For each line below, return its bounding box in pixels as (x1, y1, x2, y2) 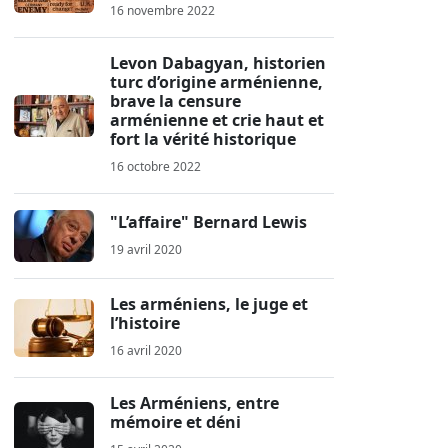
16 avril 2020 (110, 342, 182, 359)
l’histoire (110, 312, 180, 334)
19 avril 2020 (110, 240, 182, 258)
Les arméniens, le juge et (110, 293, 308, 315)
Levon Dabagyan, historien (110, 52, 326, 74)
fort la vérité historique (110, 128, 296, 150)
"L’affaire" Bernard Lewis (110, 210, 307, 233)
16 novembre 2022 (110, 2, 215, 19)
